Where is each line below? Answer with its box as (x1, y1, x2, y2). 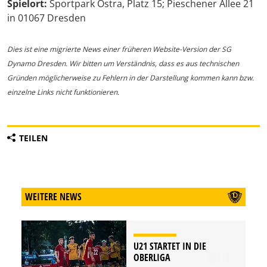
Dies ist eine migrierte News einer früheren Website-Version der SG (7, 44, 231, 55)
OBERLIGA (133, 251, 170, 265)
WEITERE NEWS (25, 190, 82, 204)
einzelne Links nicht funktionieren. (7, 87, 119, 98)
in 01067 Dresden (7, 11, 86, 25)
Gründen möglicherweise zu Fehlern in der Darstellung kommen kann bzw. (7, 73, 254, 83)
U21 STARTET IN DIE (133, 240, 206, 253)
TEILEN (19, 132, 48, 144)
